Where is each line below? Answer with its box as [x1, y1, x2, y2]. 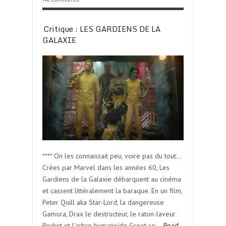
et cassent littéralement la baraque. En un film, [42, 186, 182, 195]
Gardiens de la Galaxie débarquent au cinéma [42, 175, 181, 184]
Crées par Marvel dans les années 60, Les [42, 163, 169, 172]
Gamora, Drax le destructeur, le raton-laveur [42, 209, 176, 218]
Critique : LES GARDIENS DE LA [43, 23, 160, 35]
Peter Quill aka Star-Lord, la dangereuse [42, 198, 164, 207]
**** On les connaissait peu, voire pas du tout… [42, 151, 181, 160]
